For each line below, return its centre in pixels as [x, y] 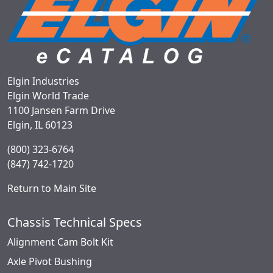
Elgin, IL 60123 [40, 125]
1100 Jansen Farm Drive [61, 111]
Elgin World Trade [48, 96]
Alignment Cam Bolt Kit [60, 242]
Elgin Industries [43, 81]
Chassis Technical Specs [75, 222]
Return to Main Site [52, 189]
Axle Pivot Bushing [50, 262]
